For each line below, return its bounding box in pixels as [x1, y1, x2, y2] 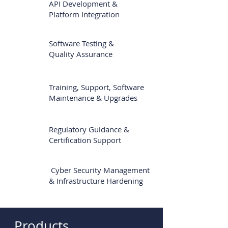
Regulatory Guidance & [49, 124, 129, 134]
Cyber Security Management [49, 165, 150, 175]
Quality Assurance [49, 49, 112, 59]
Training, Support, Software [49, 82, 144, 92]
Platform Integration [49, 9, 120, 19]
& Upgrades [94, 93, 137, 103]
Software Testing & [49, 38, 114, 48]
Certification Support [49, 135, 121, 145]
